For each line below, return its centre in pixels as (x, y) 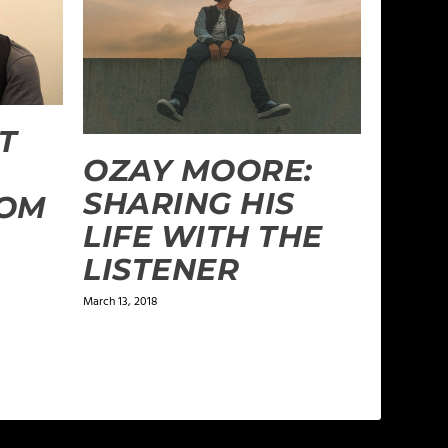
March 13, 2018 (120, 301)
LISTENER (161, 269)
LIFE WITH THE (203, 236)
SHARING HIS (189, 203)
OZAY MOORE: (198, 170)
